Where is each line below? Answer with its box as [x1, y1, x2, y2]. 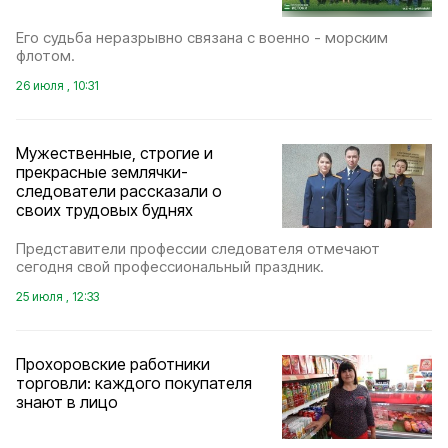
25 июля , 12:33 [16, 289, 99, 304]
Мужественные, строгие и [16, 142, 213, 163]
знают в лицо [16, 392, 118, 412]
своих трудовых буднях [16, 199, 193, 220]
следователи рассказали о [16, 180, 222, 201]
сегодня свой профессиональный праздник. [16, 257, 324, 276]
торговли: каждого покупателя [16, 373, 252, 393]
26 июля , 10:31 [16, 77, 99, 93]
